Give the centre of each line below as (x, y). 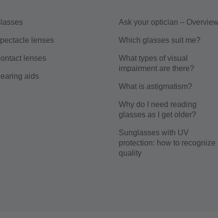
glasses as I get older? (157, 115)
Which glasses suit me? (160, 40)
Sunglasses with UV (154, 133)
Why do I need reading (158, 104)
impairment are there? (156, 68)
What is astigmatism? (155, 86)
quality (130, 153)
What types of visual (153, 58)
